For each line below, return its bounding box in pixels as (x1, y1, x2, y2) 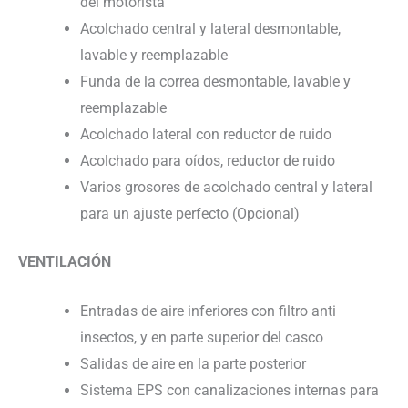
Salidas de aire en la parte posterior (80, 355, 306, 373)
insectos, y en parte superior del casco (80, 329, 323, 347)
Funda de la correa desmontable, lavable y (80, 72, 351, 90)
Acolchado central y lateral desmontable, (80, 19, 341, 37)
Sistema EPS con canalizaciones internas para (80, 382, 379, 400)
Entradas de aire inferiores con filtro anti (80, 302, 336, 321)
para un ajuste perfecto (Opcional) (80, 204, 300, 222)
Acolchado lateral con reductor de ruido (80, 125, 331, 143)
